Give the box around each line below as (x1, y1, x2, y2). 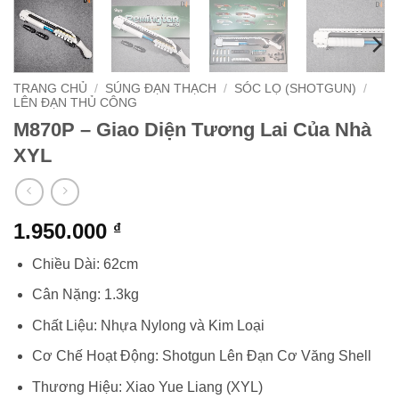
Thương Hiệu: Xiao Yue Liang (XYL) (31, 379, 263, 395)
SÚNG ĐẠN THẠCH (105, 81, 217, 95)
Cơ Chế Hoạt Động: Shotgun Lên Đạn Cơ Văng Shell (31, 348, 371, 364)
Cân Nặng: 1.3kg (31, 287, 139, 303)
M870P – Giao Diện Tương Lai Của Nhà (13, 118, 371, 141)
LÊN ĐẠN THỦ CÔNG (13, 95, 137, 110)
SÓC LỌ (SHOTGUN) (234, 81, 357, 95)
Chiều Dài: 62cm (31, 256, 138, 272)
